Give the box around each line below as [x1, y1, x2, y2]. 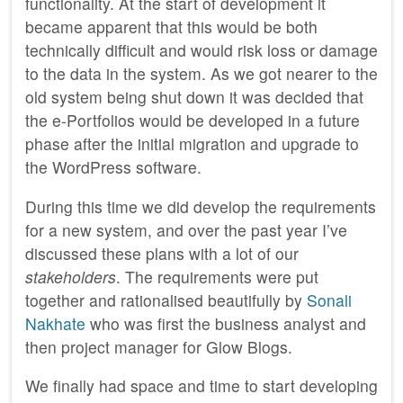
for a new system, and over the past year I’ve [25, 218, 347, 241]
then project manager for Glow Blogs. [25, 335, 292, 358]
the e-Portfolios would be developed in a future [25, 109, 360, 132]
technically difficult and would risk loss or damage [25, 39, 378, 62]
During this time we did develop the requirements [25, 194, 376, 218]
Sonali [307, 288, 352, 311]
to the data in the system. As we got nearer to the [25, 62, 378, 85]
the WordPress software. [25, 156, 201, 179]
